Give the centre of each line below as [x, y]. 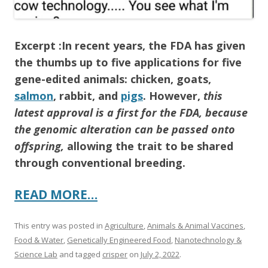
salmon [34, 95]
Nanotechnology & [208, 240]
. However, [173, 95]
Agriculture [124, 225]
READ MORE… [56, 194]
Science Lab [36, 254]
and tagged [80, 254]
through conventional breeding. [100, 162]
